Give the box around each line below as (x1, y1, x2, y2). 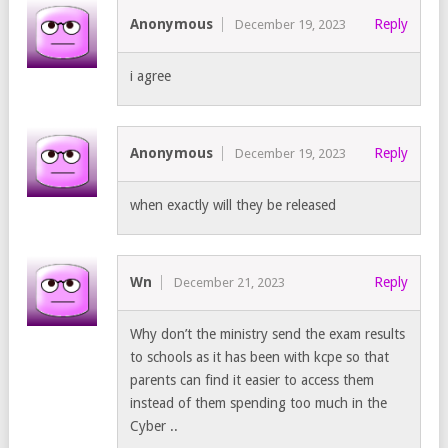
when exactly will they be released (130, 197, 336, 214)
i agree (130, 68, 171, 85)
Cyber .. (130, 418, 178, 435)
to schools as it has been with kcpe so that (130, 349, 389, 366)
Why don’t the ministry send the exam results (130, 326, 405, 343)
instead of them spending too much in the (130, 395, 387, 412)
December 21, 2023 (174, 275, 285, 291)
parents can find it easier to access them (130, 372, 374, 389)
